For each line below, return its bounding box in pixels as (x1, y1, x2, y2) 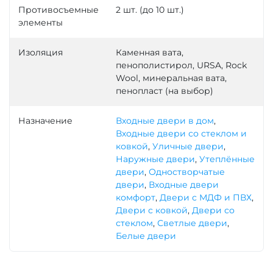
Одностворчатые (149, 166, 225, 178)
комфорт (116, 192, 155, 204)
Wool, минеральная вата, (116, 73, 227, 84)
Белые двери (116, 230, 176, 242)
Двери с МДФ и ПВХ (160, 192, 252, 204)
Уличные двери (152, 141, 224, 152)
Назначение (18, 115, 73, 127)
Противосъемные (18, 4, 99, 16)
